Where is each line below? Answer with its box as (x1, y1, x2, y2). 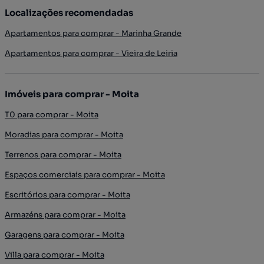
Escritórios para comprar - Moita (5, 190, 130, 200)
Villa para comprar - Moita (5, 250, 104, 260)
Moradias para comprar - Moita (5, 130, 123, 140)
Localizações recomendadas (5, 7, 133, 18)
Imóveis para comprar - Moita (5, 88, 139, 100)
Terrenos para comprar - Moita (5, 150, 121, 160)
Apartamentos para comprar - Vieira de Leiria (5, 48, 177, 58)
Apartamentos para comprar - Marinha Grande (5, 28, 181, 38)
